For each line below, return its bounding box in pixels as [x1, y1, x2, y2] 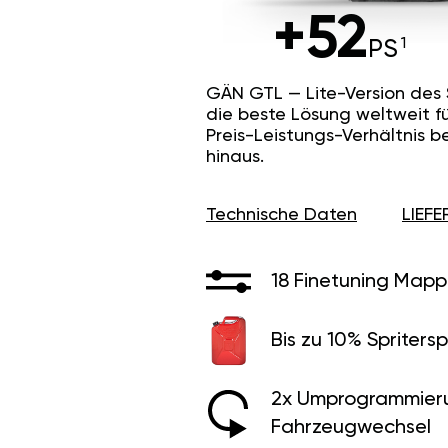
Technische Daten [206, 205, 357, 224]
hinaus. [206, 147, 264, 166]
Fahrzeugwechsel [271, 417, 431, 438]
